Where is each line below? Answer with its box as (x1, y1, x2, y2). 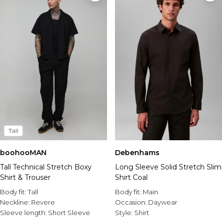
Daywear (148, 198, 177, 206)
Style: (115, 209, 134, 217)
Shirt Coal (115, 173, 148, 182)
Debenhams (115, 148, 160, 157)
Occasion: (115, 198, 148, 206)
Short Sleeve (48, 209, 90, 217)
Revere (31, 198, 55, 206)
